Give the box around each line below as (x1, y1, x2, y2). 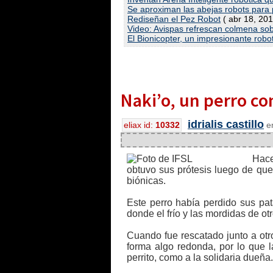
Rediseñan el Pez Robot (127, 14, 221, 24)
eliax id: (124, 120, 155, 130)
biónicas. (127, 175, 166, 186)
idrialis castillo (188, 118, 264, 130)
